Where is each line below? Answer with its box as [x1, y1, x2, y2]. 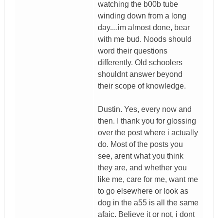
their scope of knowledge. [98, 82, 186, 91]
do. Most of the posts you [98, 140, 183, 149]
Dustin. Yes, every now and [98, 105, 192, 114]
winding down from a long [98, 12, 186, 20]
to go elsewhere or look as [98, 187, 188, 196]
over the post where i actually [98, 128, 198, 137]
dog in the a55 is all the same [98, 199, 199, 207]
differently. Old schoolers [98, 58, 182, 67]
